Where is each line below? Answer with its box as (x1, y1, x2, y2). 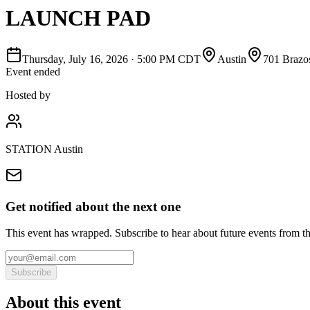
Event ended (6, 65, 60, 77)
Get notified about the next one (6, 199, 181, 214)
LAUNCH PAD (6, 6, 151, 31)
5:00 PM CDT (137, 53, 201, 65)
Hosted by (6, 89, 51, 101)
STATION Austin (6, 143, 83, 155)
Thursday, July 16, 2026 (22, 53, 128, 65)
